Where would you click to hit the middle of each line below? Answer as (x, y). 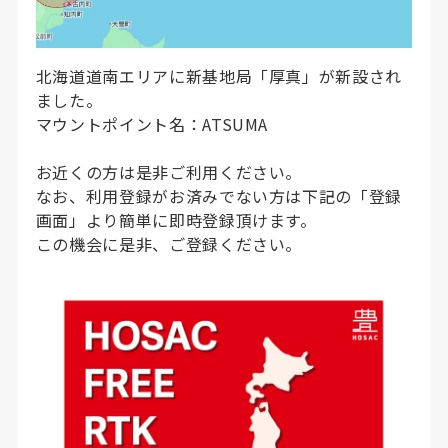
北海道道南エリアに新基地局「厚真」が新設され (218, 76)
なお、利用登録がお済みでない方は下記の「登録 (218, 196)
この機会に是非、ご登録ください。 (169, 244)
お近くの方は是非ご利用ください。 (169, 172)
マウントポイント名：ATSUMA (152, 124)
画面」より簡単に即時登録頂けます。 (176, 220)
